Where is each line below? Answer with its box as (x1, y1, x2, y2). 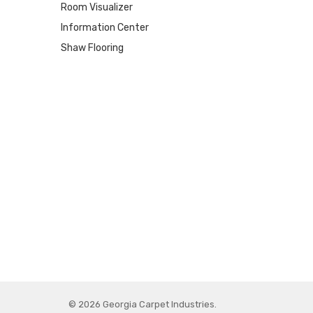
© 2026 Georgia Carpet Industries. (68, 298, 217, 310)
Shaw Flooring (60, 42, 124, 54)
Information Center (60, 22, 149, 34)
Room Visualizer (60, 1, 133, 14)
